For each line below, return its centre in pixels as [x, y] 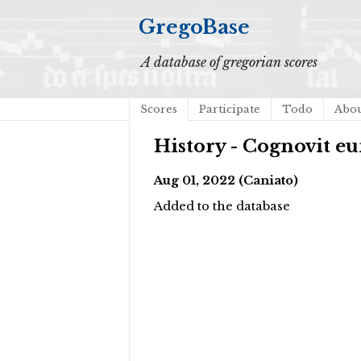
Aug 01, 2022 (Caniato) [226, 180]
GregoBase [194, 27]
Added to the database [222, 207]
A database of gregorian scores [229, 62]
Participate [230, 109]
